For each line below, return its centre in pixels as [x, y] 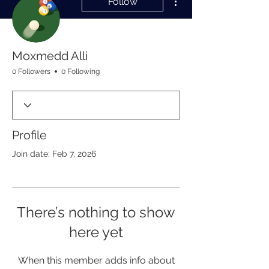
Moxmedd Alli [50, 56]
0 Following [80, 71]
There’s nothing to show [96, 212]
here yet [96, 232]
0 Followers [31, 71]
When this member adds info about [96, 260]
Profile [29, 135]
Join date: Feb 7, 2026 [54, 154]
